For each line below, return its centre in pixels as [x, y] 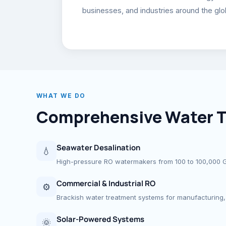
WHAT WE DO [61, 96]
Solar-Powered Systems [100, 219]
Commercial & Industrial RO [106, 183]
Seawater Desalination [98, 148]
